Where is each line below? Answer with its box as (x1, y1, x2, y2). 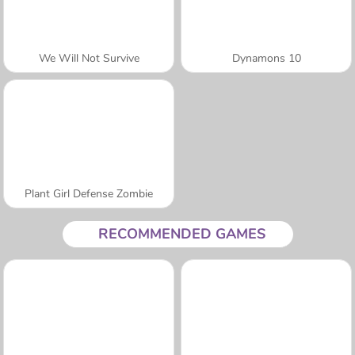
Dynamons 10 (231, 50, 301, 66)
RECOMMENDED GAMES (97, 223, 265, 243)
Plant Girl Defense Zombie (25, 185, 153, 201)
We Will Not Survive (38, 50, 139, 66)
